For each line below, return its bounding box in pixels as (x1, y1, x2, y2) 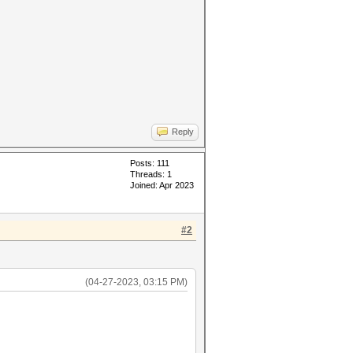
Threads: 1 (130, 169, 172, 179)
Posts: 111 (130, 158, 169, 168)
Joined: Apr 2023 (130, 180, 194, 190)
